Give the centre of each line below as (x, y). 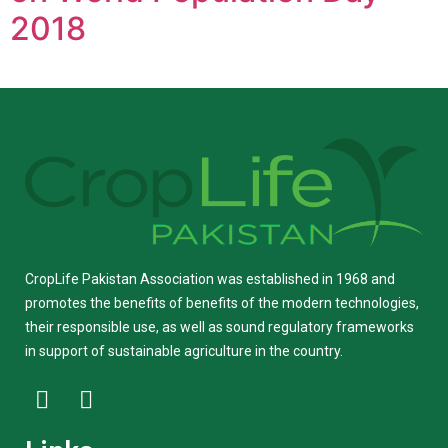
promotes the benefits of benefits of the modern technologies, (222, 302)
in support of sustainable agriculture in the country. (184, 350)
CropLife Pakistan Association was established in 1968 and (210, 278)
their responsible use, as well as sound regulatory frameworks (219, 326)
